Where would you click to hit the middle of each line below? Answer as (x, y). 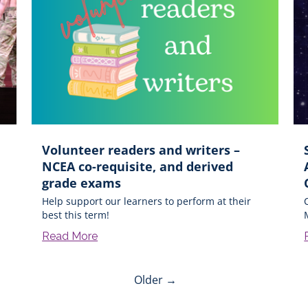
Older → (155, 279)
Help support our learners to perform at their (147, 201)
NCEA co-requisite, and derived (138, 166)
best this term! (76, 214)
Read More (70, 236)
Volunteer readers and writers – (141, 150)
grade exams (82, 183)
